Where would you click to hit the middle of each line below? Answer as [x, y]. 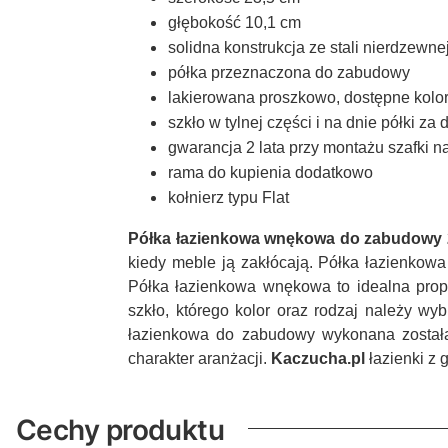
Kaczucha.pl [318, 358]
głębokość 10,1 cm [234, 22]
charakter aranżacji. [199, 358]
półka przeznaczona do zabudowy [289, 72]
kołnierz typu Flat [228, 197]
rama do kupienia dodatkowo [270, 172]
